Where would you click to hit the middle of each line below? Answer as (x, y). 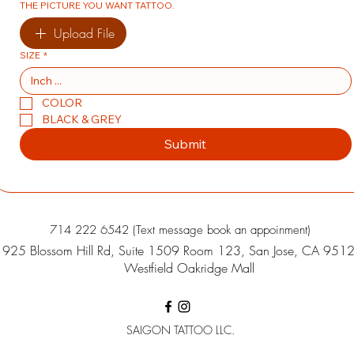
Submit (186, 144)
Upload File (84, 33)
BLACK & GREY (82, 119)
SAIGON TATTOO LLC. (179, 330)
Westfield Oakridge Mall (189, 268)
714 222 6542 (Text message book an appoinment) (180, 230)
